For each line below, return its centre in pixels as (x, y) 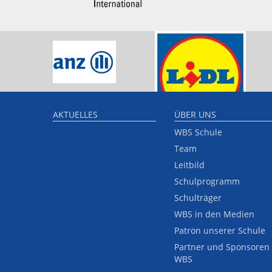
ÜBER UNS (195, 114)
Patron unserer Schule (220, 231)
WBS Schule (198, 132)
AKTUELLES (75, 114)
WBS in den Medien (214, 214)
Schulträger (198, 198)
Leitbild (189, 165)
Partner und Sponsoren (222, 247)
